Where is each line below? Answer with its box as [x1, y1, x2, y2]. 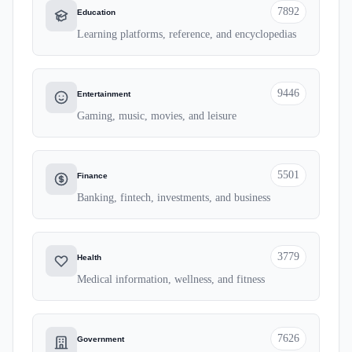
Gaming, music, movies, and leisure [77, 110, 236, 122]
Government [77, 334, 124, 343]
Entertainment [77, 89, 130, 98]
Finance [77, 170, 108, 180]
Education [77, 7, 115, 16]
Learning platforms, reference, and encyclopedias [77, 28, 296, 40]
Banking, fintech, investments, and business [77, 192, 270, 203]
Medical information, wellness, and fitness [77, 273, 265, 285]
